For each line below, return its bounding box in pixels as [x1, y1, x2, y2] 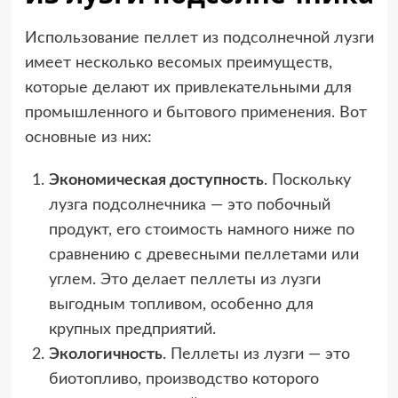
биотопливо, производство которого [48, 371, 319, 388]
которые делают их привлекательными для [24, 80, 352, 97]
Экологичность [48, 346, 163, 363]
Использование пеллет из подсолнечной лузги [24, 30, 374, 47]
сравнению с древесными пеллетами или [48, 247, 359, 264]
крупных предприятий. [48, 322, 216, 338]
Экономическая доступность [48, 172, 264, 189]
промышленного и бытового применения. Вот [24, 105, 367, 122]
